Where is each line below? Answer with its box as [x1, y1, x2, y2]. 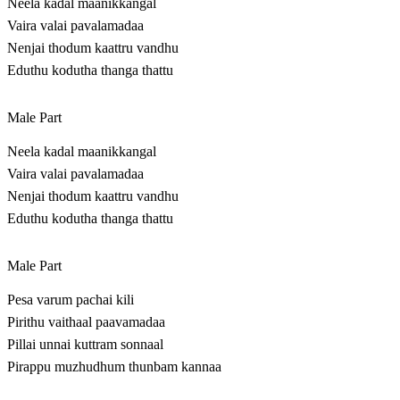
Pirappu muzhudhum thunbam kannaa [7, 359, 221, 375]
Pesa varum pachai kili [7, 292, 134, 308]
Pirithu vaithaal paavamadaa [7, 314, 165, 330]
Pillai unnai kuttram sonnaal [7, 337, 163, 353]
